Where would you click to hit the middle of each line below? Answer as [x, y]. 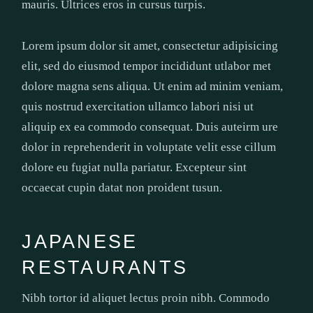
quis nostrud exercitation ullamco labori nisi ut [138, 107]
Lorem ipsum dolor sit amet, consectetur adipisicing [150, 46]
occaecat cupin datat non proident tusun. [122, 188]
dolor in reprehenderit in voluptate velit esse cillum [149, 147]
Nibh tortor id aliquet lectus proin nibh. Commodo [146, 298]
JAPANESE [80, 242]
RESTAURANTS [105, 268]
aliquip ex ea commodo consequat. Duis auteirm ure [150, 127]
